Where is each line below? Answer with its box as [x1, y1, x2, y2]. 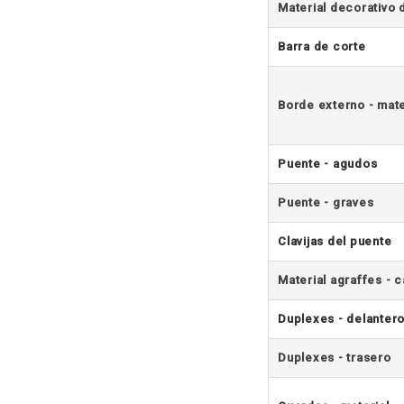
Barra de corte [278, 39, 366, 53]
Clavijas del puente [278, 234, 392, 248]
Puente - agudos [278, 156, 378, 170]
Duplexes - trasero [278, 350, 391, 364]
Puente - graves [278, 195, 374, 209]
